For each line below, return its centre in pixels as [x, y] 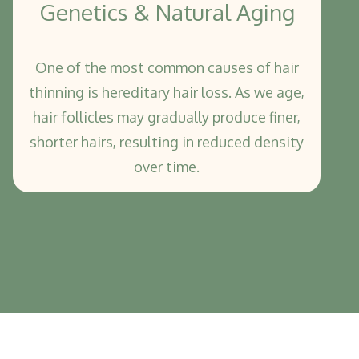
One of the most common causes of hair [167, 68]
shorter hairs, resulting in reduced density [167, 142]
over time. [167, 167]
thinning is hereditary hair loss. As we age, [167, 93]
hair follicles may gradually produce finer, [167, 117]
